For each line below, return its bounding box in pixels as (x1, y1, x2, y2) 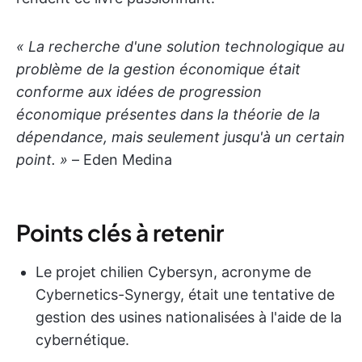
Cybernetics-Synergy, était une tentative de (36, 285, 335, 303)
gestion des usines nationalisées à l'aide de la (36, 308, 342, 326)
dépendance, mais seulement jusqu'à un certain (16, 128, 345, 145)
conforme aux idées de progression (16, 82, 262, 100)
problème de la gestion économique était (16, 60, 301, 78)
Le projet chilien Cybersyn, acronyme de (36, 263, 311, 280)
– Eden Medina (72, 150, 172, 168)
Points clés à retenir (16, 217, 224, 246)
